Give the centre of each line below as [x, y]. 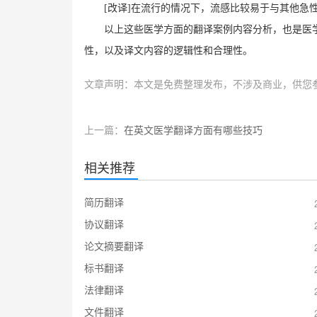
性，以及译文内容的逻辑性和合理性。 [168, 50]
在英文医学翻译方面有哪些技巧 [193, 129]
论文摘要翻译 [114, 245]
